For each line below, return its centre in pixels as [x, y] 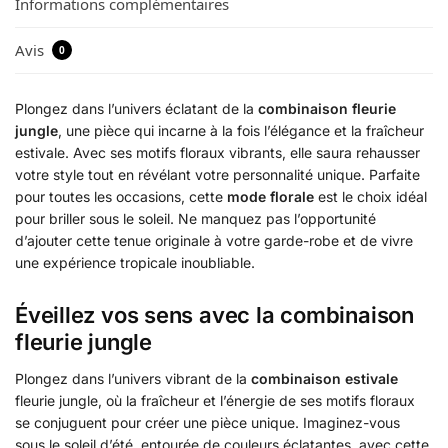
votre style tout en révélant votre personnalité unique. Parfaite [217, 175]
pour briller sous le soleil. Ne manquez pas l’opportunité [195, 219]
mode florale [270, 197]
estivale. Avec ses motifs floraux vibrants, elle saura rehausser [217, 153]
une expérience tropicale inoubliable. [135, 263]
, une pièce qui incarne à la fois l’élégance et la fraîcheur [241, 131]
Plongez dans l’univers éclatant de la [136, 109]
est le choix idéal [370, 197]
